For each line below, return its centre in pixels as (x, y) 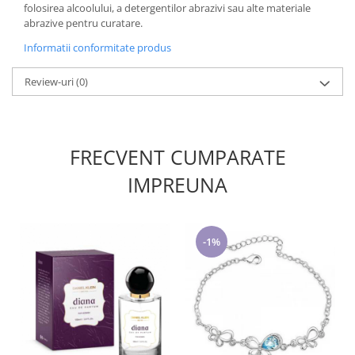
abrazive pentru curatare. (83, 23)
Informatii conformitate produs (97, 47)
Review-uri (50, 81)
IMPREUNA (177, 184)
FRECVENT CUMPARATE (177, 157)
